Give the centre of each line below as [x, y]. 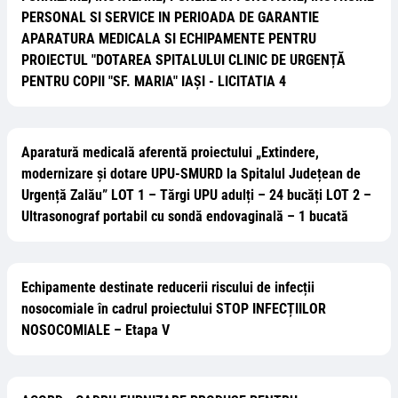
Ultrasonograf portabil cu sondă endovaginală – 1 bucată [185, 216]
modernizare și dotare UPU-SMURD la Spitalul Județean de [191, 174]
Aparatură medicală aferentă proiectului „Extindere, [170, 152]
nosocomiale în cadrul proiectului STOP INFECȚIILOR [174, 309]
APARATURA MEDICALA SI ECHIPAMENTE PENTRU [169, 39]
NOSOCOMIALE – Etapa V [96, 330]
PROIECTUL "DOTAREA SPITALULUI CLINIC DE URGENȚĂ [183, 60]
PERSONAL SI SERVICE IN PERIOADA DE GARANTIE [170, 17]
